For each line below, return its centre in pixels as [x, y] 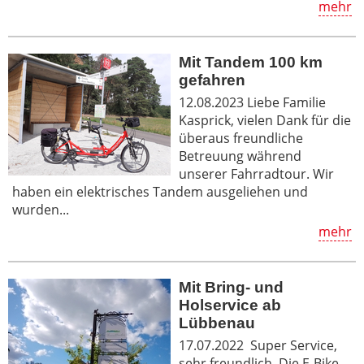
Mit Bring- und [231, 287]
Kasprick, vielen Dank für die [265, 120]
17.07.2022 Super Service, [258, 345]
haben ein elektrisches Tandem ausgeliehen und [160, 191]
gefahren [212, 80]
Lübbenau [217, 323]
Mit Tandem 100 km [251, 62]
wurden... [41, 209]
